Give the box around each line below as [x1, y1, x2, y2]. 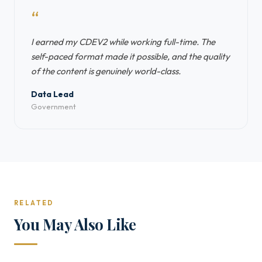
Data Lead [31, 89, 74, 99]
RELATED [14, 199, 54, 207]
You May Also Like [14, 214, 136, 234]
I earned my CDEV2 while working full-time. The [31, 36, 215, 47]
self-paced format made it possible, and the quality [31, 51, 230, 62]
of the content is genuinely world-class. [31, 65, 181, 77]
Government [31, 102, 76, 111]
